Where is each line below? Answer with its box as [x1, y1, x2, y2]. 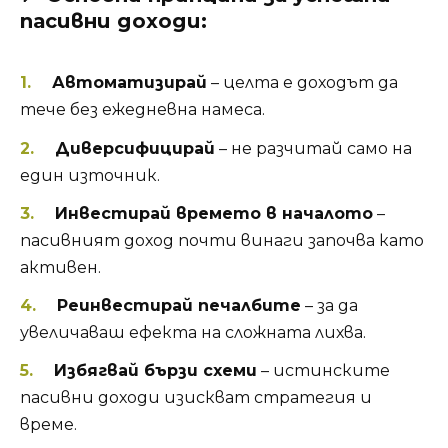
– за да [300, 296, 358, 316]
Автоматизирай [51, 73, 207, 93]
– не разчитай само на [214, 138, 412, 158]
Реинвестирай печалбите [56, 296, 301, 316]
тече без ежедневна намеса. [20, 100, 265, 120]
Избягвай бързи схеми [53, 361, 257, 381]
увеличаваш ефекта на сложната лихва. [20, 323, 366, 343]
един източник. [20, 165, 160, 185]
